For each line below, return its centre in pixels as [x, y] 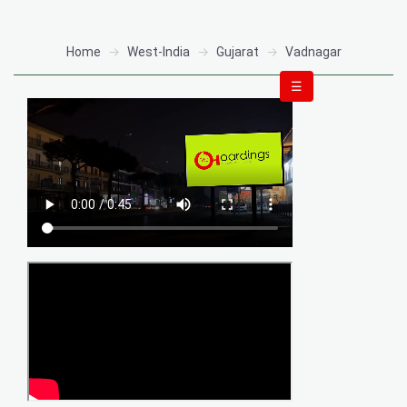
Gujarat [237, 52]
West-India [158, 52]
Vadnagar [313, 52]
